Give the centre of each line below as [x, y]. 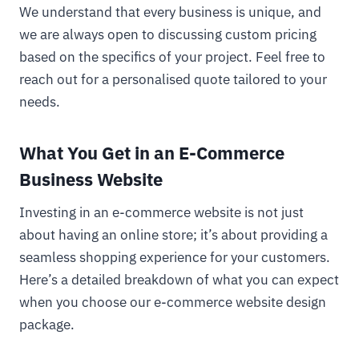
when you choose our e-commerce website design [173, 302]
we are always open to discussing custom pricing [168, 34]
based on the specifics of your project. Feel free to [172, 57]
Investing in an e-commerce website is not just [161, 212]
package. [47, 325]
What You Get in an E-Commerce [152, 153]
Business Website [91, 179]
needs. [40, 102]
